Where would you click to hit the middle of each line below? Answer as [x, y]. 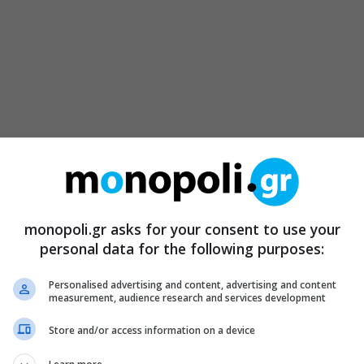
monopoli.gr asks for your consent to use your [182, 229]
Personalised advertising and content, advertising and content [193, 284]
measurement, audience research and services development [187, 297]
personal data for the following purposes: [182, 248]
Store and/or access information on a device [152, 330]
